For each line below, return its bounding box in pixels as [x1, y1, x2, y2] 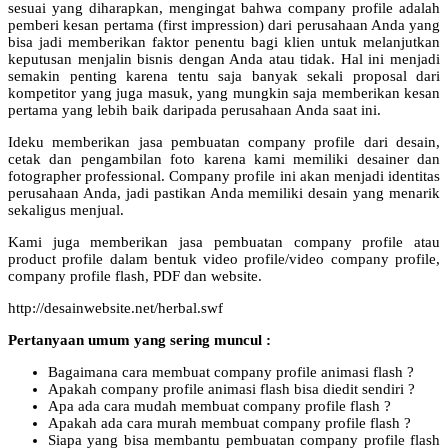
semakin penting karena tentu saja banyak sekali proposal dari [8, 67, 440, 84]
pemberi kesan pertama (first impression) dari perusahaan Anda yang [8, 16, 440, 33]
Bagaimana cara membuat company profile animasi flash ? [48, 363, 414, 380]
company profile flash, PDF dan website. [8, 267, 262, 284]
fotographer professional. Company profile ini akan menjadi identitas [8, 167, 440, 184]
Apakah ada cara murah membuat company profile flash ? [48, 414, 411, 431]
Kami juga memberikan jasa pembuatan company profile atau [8, 233, 440, 250]
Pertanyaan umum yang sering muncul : [8, 331, 271, 348]
